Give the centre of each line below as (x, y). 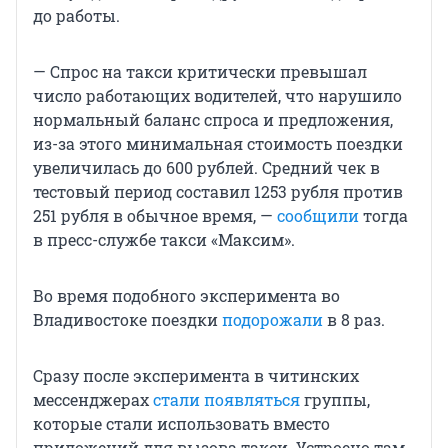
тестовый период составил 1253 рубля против (218, 191)
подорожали (272, 319)
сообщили (318, 215)
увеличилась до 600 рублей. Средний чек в (206, 167)
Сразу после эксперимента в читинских (196, 375)
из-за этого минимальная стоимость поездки (218, 143)
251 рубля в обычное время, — (155, 215)
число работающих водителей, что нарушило (217, 95)
